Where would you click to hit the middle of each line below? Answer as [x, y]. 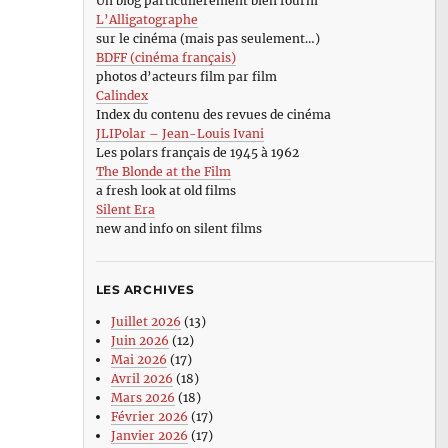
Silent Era [125, 209]
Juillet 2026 [145, 322]
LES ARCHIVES [145, 289]
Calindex [121, 95]
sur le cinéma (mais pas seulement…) [207, 38]
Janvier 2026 [149, 436]
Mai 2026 [138, 360]
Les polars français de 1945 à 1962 [197, 152]
